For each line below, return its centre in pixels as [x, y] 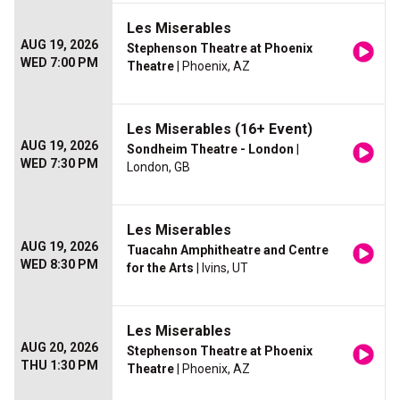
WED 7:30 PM [59, 164]
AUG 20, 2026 [59, 348]
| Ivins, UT [221, 268]
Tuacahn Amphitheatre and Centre [228, 250]
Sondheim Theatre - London [210, 150]
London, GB [158, 167]
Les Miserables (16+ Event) [220, 129]
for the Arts [160, 268]
